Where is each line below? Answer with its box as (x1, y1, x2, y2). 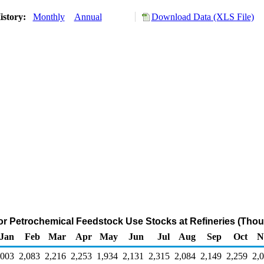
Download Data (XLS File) (151, 12, 254, 22)
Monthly (32, 12, 65, 22)
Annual (74, 12, 102, 22)
